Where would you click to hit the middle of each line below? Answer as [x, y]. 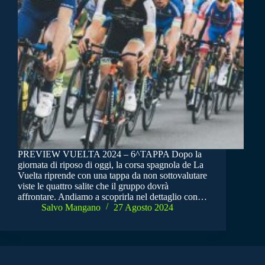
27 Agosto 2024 [143, 207]
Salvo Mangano [71, 207]
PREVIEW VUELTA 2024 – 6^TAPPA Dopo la [110, 154]
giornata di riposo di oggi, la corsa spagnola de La [111, 164]
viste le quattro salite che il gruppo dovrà [93, 186]
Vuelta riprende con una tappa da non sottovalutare [112, 175]
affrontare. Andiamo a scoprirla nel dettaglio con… [112, 196]
